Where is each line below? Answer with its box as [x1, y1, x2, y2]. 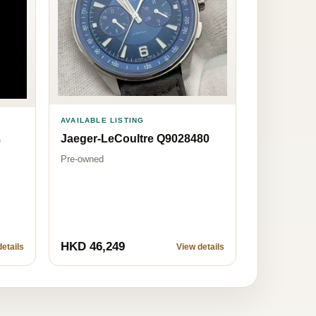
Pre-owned [61, 153, 104, 164]
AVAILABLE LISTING [61, 116, 145, 124]
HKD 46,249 [61, 240, 125, 254]
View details [176, 242, 224, 253]
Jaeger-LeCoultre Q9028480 [61, 132, 209, 145]
